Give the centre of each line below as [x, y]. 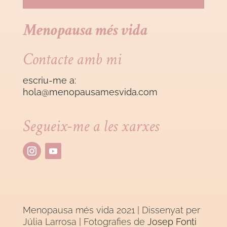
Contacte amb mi [72, 60]
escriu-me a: [49, 81]
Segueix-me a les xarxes [91, 127]
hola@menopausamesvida [80, 92]
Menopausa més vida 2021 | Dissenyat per [111, 210]
